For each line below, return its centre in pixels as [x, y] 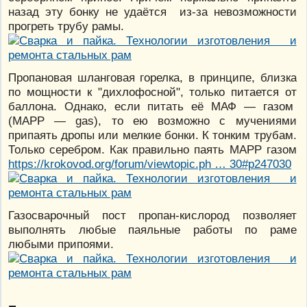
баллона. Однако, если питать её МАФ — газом [152, 106]
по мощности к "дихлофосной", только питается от [152, 91]
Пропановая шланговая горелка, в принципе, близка [152, 77]
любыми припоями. [61, 244]
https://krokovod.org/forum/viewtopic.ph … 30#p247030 [150, 163]
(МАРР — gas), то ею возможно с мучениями [152, 120]
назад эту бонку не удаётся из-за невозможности [152, 11]
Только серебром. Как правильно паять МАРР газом [152, 149]
